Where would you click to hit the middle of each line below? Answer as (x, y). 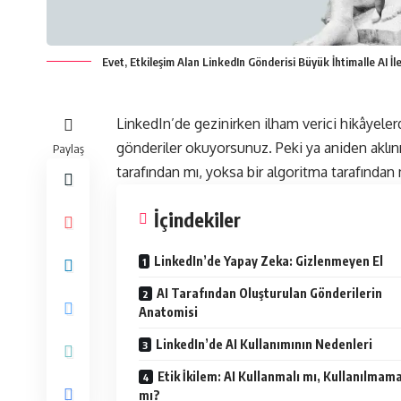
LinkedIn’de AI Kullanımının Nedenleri (264, 344)
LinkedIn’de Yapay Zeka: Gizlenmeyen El (269, 260)
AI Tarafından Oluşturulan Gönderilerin (269, 293)
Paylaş (68, 148)
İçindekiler (197, 219)
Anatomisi (168, 311)
